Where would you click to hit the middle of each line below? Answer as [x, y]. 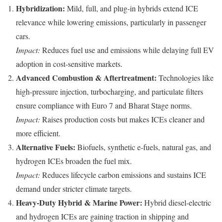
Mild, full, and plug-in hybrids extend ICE [132, 8]
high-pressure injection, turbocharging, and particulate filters [110, 92]
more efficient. [38, 133]
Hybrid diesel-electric [177, 203]
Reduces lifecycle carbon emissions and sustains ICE [123, 175]
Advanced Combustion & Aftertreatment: [86, 78]
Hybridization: [40, 8]
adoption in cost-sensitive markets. [69, 64]
